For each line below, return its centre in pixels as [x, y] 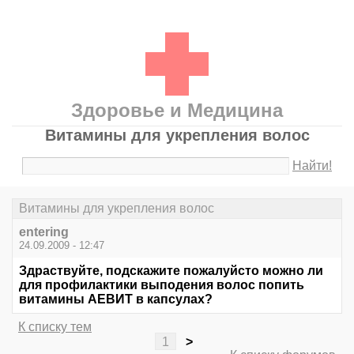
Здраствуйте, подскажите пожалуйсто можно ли [171, 271]
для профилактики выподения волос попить [162, 285]
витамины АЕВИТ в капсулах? [116, 299]
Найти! [313, 166]
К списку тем [55, 327]
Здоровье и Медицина [177, 110]
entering [44, 232]
